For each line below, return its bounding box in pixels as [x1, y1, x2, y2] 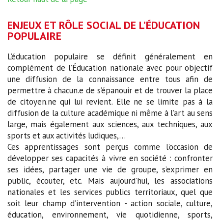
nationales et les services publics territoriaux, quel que [7, 187, 213, 198]
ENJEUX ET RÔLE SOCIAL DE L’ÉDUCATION [7, 18, 200, 32]
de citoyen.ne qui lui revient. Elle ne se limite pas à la [7, 96, 213, 108]
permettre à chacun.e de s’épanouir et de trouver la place [7, 85, 213, 96]
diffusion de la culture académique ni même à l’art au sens [7, 108, 213, 119]
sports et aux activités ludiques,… [7, 130, 126, 141]
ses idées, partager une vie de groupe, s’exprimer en [7, 164, 213, 175]
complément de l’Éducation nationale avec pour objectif [7, 62, 213, 74]
